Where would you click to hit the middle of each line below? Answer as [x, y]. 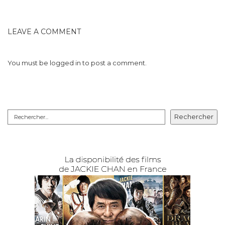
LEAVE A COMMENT [44, 31]
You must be [29, 63]
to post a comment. [114, 63]
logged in [65, 63]
